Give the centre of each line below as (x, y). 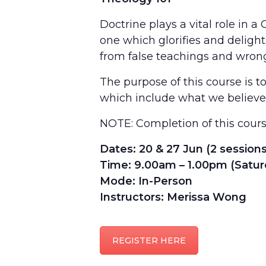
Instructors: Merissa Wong (173, 197)
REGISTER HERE (149, 240)
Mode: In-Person (146, 181)
